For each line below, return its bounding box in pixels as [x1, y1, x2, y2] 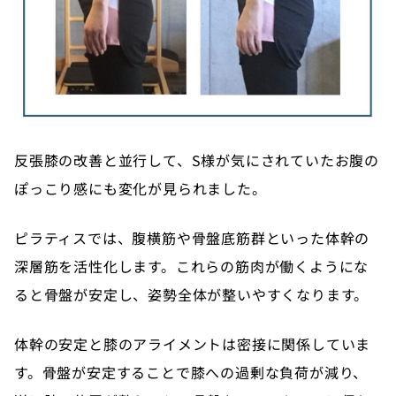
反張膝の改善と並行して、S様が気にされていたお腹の [14, 148, 379, 171]
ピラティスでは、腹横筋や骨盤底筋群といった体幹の [14, 226, 370, 248]
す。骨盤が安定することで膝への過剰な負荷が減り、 [14, 361, 369, 383]
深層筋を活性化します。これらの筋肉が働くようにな [14, 255, 369, 277]
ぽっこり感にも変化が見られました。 [14, 177, 267, 199]
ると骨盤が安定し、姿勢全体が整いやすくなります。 [14, 283, 369, 305]
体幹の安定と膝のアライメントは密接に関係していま [14, 332, 371, 354]
